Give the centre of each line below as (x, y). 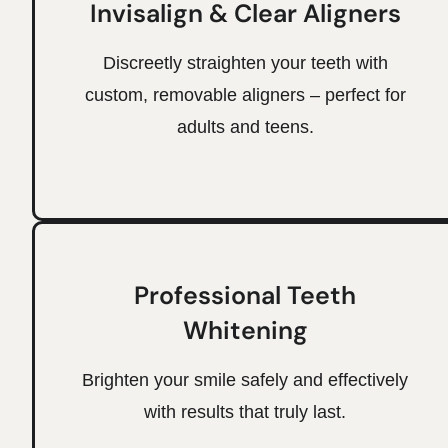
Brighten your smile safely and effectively (245, 379)
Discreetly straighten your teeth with (245, 62)
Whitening (245, 330)
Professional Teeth (245, 295)
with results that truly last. (245, 411)
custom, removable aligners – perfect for (245, 94)
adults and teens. (245, 126)
